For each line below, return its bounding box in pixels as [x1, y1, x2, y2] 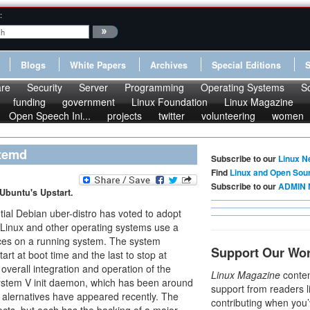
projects [107, 109, 142, 122]
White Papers [70, 59, 126, 71]
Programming [125, 80, 184, 94]
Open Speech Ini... [9, 109, 91, 122]
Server [79, 80, 108, 94]
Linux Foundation [131, 95, 208, 109]
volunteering [201, 109, 255, 122]
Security [27, 80, 62, 94]
